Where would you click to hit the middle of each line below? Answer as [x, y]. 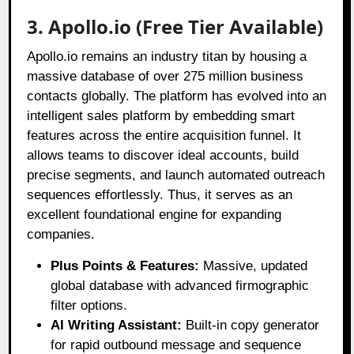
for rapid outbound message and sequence [176, 345]
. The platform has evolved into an [226, 96]
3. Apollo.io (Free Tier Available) [175, 26]
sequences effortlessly [94, 194]
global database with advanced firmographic [180, 285]
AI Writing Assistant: [117, 325]
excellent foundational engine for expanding [154, 214]
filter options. [89, 305]
